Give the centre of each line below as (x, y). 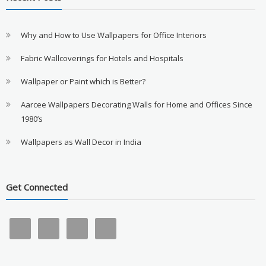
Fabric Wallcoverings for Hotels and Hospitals (102, 58)
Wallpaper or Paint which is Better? (83, 81)
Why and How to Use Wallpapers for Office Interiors (113, 35)
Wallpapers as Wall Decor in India (81, 142)
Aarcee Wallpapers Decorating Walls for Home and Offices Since (136, 104)
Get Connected (37, 187)
